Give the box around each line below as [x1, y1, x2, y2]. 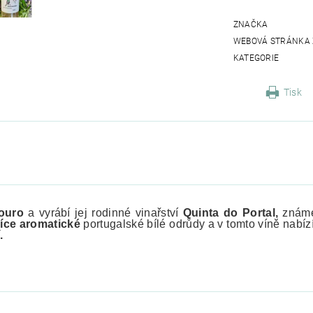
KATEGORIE [233, 53, 279, 64]
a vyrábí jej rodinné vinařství [28, 207, 183, 219]
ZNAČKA [233, 20, 268, 30]
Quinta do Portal [182, 207, 275, 219]
